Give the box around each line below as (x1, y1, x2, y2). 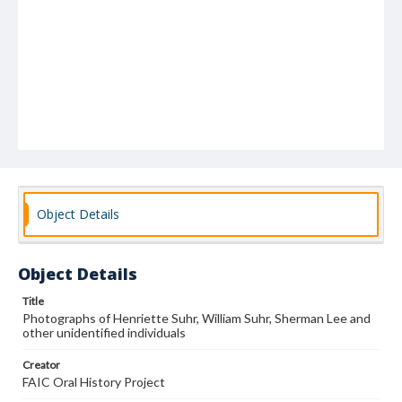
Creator (22, 358, 60, 371)
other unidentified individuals (22, 325, 186, 340)
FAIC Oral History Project (22, 374, 165, 389)
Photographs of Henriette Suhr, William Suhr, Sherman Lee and (22, 310, 371, 326)
